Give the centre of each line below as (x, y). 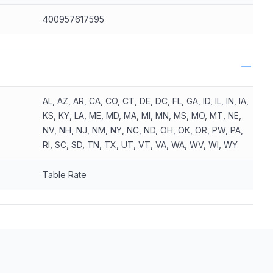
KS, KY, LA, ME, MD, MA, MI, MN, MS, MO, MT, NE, (142, 115)
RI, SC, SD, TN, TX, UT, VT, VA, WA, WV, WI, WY (140, 145)
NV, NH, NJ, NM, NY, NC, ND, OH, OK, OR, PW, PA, (143, 130)
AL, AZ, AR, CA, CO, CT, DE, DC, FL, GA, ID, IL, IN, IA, (145, 101)
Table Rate (64, 175)
